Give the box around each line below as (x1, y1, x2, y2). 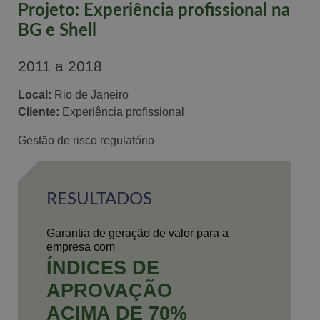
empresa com (46, 241, 115, 254)
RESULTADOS (46, 191, 152, 209)
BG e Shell (18, 22, 96, 40)
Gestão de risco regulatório (18, 134, 154, 147)
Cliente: (18, 106, 59, 119)
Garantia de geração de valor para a (46, 227, 229, 240)
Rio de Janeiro (51, 89, 129, 101)
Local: (18, 89, 51, 101)
